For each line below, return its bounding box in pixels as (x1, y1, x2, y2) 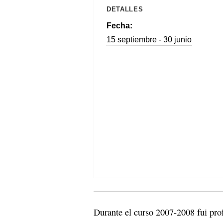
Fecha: (107, 21, 132, 30)
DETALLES (107, 5, 143, 13)
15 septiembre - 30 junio (107, 35, 192, 44)
